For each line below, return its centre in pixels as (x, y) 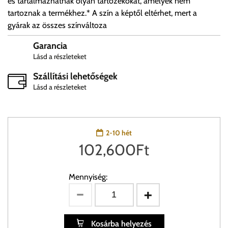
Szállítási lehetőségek (75, 77)
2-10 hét (119, 133)
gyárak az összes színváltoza (57, 25)
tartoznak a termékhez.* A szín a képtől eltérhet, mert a (102, 13)
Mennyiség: (88, 177)
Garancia (50, 46)
